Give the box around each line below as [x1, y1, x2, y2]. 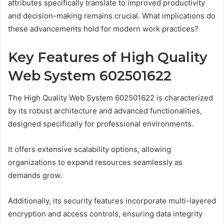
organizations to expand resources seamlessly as [8, 157, 182, 167]
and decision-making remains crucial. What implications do [8, 10, 215, 20]
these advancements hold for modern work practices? [8, 23, 198, 33]
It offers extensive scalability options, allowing [8, 144, 171, 154]
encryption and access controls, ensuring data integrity [8, 209, 202, 219]
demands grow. [8, 170, 62, 180]
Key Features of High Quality [8, 48, 207, 65]
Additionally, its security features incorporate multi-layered [8, 196, 216, 206]
